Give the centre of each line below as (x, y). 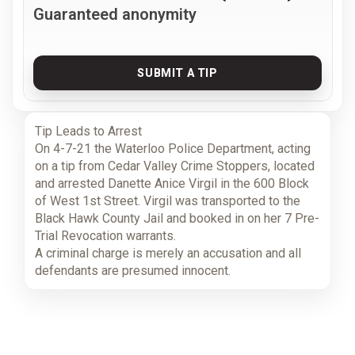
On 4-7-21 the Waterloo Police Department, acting (172, 148)
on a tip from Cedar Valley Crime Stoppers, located (174, 166)
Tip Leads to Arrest (88, 131)
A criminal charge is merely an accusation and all (168, 253)
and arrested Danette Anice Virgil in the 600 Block (172, 183)
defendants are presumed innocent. (132, 270)
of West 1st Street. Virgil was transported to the (167, 200)
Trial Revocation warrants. (105, 235)
